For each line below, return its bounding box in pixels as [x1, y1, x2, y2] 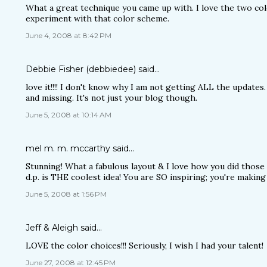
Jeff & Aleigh [26, 222, 78, 233]
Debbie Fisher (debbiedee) [26, 64, 136, 74]
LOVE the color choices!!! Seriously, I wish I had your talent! [26, 240, 263, 251]
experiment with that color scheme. [26, 13, 169, 24]
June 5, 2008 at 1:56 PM [26, 190, 107, 198]
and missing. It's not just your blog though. [26, 92, 197, 103]
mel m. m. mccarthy [26, 143, 110, 154]
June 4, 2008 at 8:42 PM [26, 31, 111, 40]
